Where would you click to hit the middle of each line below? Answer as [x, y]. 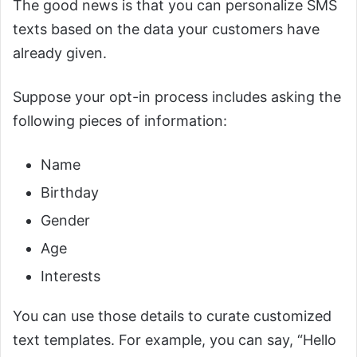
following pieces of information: [120, 121]
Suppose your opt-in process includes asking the [177, 97]
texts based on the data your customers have [166, 29]
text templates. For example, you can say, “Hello [175, 340]
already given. [60, 53]
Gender [65, 220]
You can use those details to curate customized [172, 316]
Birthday [70, 192]
